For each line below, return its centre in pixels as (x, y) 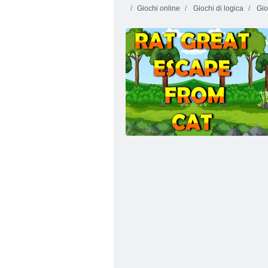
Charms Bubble (200, 99)
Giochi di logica (217, 8)
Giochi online (159, 8)
